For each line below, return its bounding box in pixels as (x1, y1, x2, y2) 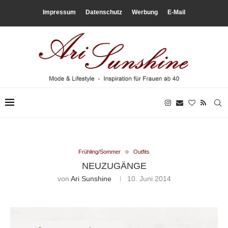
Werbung (132, 9, 158, 16)
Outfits (133, 149, 150, 155)
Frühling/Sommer (78, 149, 121, 155)
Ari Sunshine (70, 175, 111, 183)
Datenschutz (85, 9, 122, 16)
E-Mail (167, 9, 185, 16)
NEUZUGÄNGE (81, 161, 147, 172)
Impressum (43, 9, 76, 16)
